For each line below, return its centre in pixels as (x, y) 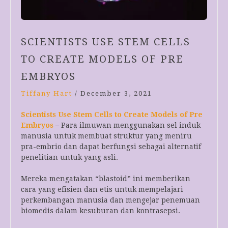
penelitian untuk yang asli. (69, 158)
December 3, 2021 (116, 94)
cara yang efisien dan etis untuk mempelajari (102, 190)
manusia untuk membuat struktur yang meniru (106, 136)
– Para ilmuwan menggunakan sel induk (127, 125)
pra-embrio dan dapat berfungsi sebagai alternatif (111, 147)
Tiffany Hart (47, 94)
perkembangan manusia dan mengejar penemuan (110, 200)
